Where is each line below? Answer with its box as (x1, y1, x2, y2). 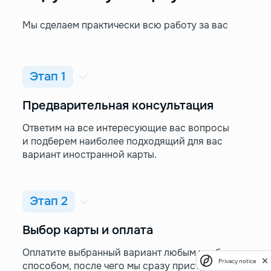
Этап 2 (29, 194, 68, 209)
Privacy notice (218, 257, 256, 264)
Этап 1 (29, 69, 66, 85)
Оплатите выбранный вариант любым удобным (22, 246, 240, 260)
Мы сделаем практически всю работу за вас (22, 19, 228, 32)
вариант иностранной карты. (22, 148, 157, 162)
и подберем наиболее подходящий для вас (22, 135, 223, 148)
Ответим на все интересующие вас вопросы (22, 122, 229, 135)
